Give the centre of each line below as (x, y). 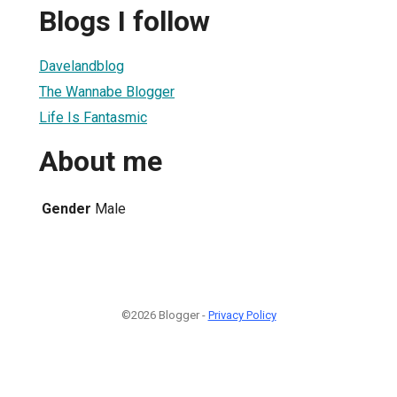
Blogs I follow (125, 22)
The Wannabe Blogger (107, 91)
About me (101, 162)
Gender (66, 208)
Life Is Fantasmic (93, 117)
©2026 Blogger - (164, 315)
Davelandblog (82, 66)
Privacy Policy (242, 315)
